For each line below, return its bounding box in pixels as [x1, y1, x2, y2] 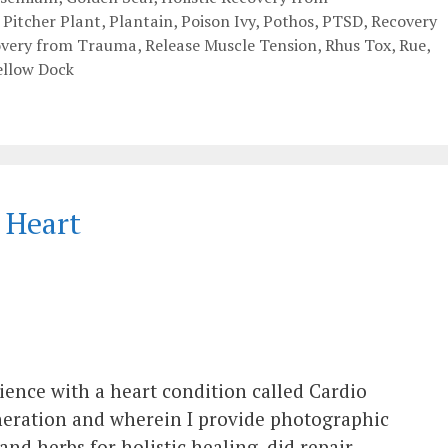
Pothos [263, 9, 314, 32]
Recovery [371, 9, 437, 32]
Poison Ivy [181, 9, 255, 32]
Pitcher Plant [3, 9, 101, 32]
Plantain [109, 9, 173, 32]
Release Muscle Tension [145, 33, 317, 56]
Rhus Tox [325, 33, 391, 56]
